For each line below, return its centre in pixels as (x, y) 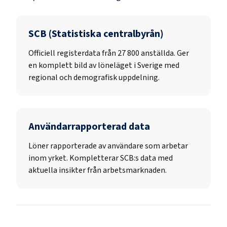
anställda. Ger (165, 53)
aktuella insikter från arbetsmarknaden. (98, 170)
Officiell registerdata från (73, 53)
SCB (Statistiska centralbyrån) (96, 34)
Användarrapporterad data (89, 126)
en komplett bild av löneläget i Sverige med (104, 65)
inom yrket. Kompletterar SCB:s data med (101, 158)
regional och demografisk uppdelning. (94, 77)
